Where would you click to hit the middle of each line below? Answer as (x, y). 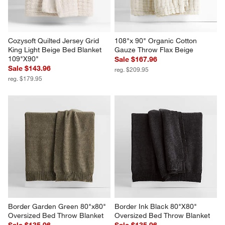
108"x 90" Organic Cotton (157, 40)
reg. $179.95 (25, 78)
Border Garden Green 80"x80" (58, 206)
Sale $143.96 (30, 68)
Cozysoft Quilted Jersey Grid (55, 40)
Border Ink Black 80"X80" (157, 206)
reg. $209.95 (132, 69)
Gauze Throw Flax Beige (154, 49)
